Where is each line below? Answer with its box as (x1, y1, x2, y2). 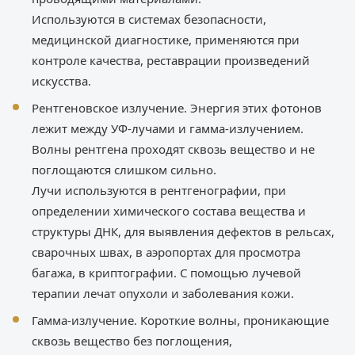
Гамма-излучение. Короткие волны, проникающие (32, 312, 329, 329)
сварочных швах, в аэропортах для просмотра (32, 244, 300, 261)
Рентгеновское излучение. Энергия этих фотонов (32, 100, 322, 116)
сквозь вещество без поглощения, (32, 333, 232, 349)
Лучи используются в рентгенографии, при (32, 182, 286, 199)
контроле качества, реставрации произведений (32, 52, 310, 69)
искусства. (32, 73, 91, 90)
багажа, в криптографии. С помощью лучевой (32, 265, 301, 281)
